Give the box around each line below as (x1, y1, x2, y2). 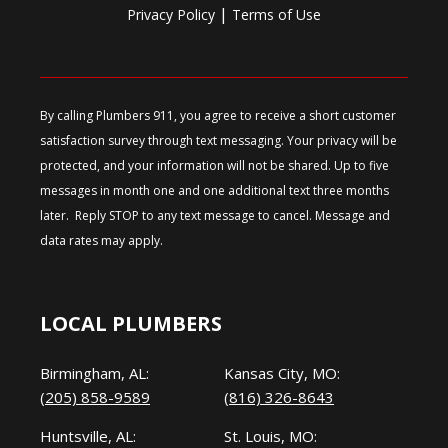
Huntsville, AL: (40, 426, 136, 446)
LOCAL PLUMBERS (40, 310, 222, 337)
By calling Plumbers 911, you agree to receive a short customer (40, 107, 396, 124)
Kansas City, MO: (224, 363, 340, 383)
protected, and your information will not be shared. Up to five (40, 157, 389, 174)
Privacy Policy (127, 5, 215, 24)
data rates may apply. (40, 232, 163, 249)
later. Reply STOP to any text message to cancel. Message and (40, 207, 390, 224)
